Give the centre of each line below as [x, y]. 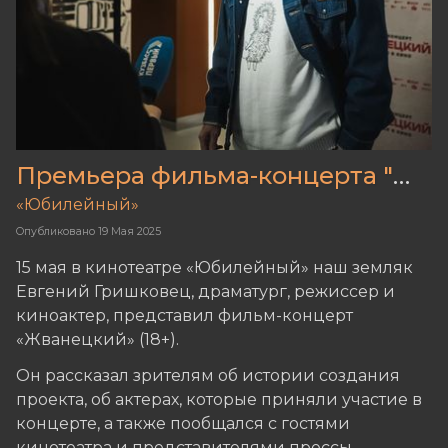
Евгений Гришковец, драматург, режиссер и [205, 292]
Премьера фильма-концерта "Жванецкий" [401, 175]
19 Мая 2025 [129, 231]
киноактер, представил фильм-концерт [184, 316]
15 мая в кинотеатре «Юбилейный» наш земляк [214, 268]
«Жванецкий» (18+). [97, 340]
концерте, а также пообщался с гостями [183, 424]
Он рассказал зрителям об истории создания [208, 376]
